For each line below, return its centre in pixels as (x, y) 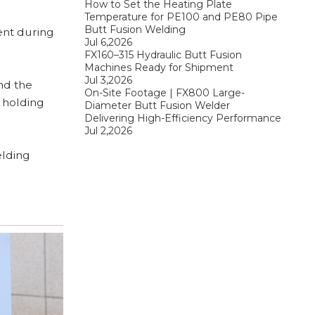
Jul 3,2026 (108, 80)
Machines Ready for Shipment (159, 67)
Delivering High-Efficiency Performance (182, 118)
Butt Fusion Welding (135, 29)
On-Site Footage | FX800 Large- (164, 92)
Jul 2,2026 (108, 130)
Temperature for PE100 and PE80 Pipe (181, 17)
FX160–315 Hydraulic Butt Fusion (163, 54)
